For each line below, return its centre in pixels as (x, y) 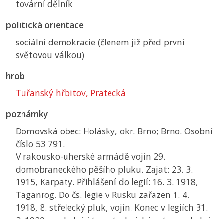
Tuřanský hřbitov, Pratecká (71, 93)
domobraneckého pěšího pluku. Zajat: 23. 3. (104, 169)
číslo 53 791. (40, 144)
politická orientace (45, 25)
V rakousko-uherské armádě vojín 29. (90, 157)
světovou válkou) (50, 55)
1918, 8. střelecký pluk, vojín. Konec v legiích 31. (112, 208)
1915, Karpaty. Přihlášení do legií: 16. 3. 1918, (107, 182)
